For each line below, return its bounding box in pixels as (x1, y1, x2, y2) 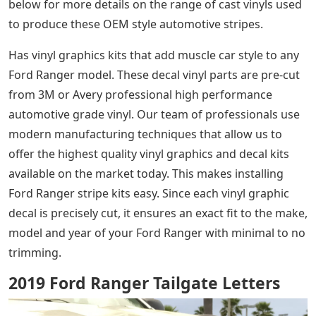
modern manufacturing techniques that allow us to (8, 126, 282, 142)
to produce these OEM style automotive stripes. (8, 16, 263, 32)
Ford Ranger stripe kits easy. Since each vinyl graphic (8, 186, 289, 201)
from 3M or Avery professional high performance (8, 87, 272, 102)
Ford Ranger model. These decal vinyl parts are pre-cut (8, 67, 300, 83)
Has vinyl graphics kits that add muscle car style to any (8, 47, 299, 63)
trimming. (8, 245, 61, 260)
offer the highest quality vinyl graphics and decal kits (8, 146, 289, 162)
